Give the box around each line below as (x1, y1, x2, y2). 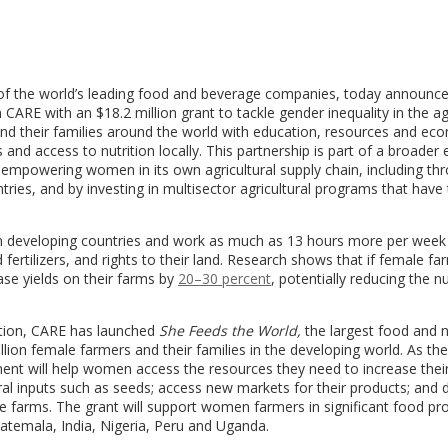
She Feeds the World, (155, 321, 305, 340)
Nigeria (100, 416, 146, 435)
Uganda (216, 416, 266, 435)
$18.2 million (96, 103, 177, 122)
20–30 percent (178, 269, 271, 288)
